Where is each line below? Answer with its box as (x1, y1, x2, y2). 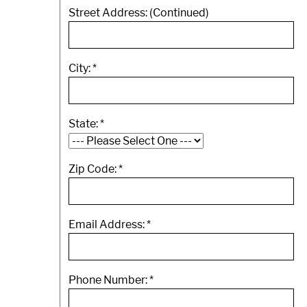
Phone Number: (69, 273, 149, 286)
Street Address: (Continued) (69, 6, 209, 19)
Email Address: (69, 218, 147, 231)
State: (69, 117, 100, 130)
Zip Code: (69, 162, 119, 175)
